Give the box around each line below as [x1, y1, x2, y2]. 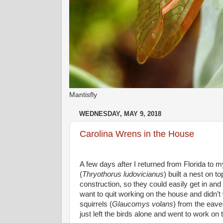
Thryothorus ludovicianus [82, 170, 164, 178]
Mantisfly [69, 91, 97, 99]
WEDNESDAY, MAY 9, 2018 [79, 110, 161, 118]
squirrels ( [79, 200, 112, 208]
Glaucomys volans [111, 200, 173, 208]
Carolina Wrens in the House [79, 128, 194, 139]
